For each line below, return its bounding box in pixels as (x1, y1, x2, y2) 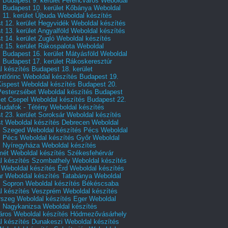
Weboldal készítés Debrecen (5, 118, 90, 126)
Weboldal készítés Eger (17, 194, 87, 203)
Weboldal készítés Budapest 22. (31, 95, 126, 103)
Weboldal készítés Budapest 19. (23, 72, 119, 80)
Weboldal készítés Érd (1, 164, 68, 172)
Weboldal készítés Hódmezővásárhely (14, 210, 127, 218)
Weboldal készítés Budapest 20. (21, 80, 117, 88)
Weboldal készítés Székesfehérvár (11, 149, 113, 157)
